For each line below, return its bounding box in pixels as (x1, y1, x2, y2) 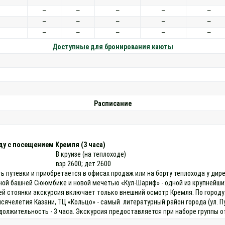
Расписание (93, 99, 132, 107)
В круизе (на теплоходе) (56, 150, 127, 158)
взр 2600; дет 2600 (56, 159, 111, 168)
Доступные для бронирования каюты (52, 42, 173, 51)
